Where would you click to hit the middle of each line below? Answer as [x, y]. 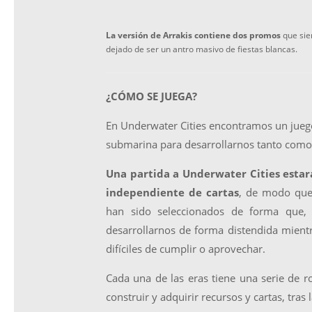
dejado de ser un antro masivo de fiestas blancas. [202, 49]
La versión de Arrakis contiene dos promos [193, 35]
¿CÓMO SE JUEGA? [151, 96]
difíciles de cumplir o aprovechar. [186, 248]
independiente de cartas [172, 192]
